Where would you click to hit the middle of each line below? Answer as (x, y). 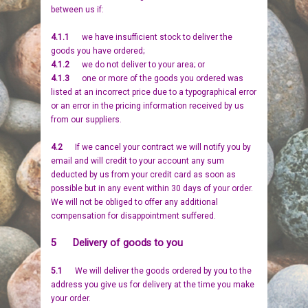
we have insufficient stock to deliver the (157, 37)
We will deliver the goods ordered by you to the (163, 271)
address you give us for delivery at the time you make (153, 285)
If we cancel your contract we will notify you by (163, 147)
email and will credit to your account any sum (137, 161)
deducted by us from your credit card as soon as (143, 175)
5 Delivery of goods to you (117, 243)
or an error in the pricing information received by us (147, 106)
